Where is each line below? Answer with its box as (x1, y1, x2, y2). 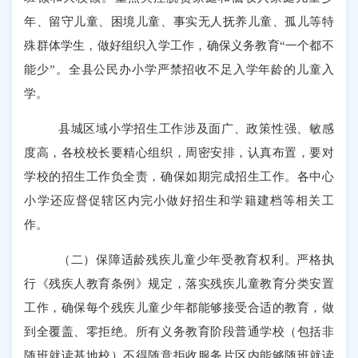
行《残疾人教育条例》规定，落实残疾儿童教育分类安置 (24, 276, 334, 291)
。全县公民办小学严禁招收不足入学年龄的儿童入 (55, 62, 334, 76)
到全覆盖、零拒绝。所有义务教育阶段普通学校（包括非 (24, 324, 334, 339)
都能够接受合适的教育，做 (185, 300, 334, 315)
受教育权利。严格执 (221, 253, 334, 267)
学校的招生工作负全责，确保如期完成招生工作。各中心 (24, 169, 334, 184)
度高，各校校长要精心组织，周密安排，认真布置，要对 (24, 145, 334, 160)
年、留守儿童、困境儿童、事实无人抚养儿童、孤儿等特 (24, 14, 334, 28)
